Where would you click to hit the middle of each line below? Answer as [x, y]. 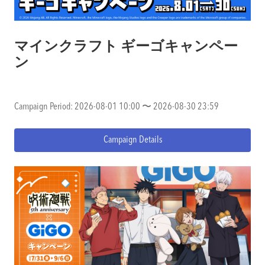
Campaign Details [132, 140]
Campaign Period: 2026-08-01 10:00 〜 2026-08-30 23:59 [117, 107]
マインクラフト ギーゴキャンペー [126, 47]
